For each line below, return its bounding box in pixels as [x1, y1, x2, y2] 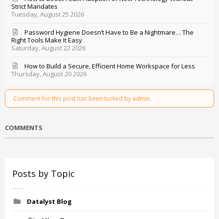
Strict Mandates [11, 2, 58, 11]
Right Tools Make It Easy [11, 36, 83, 45]
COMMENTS [5, 123, 43, 132]
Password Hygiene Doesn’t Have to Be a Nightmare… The [24, 28, 194, 37]
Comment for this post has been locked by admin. [13, 94, 152, 103]
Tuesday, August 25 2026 [11, 10, 85, 19]
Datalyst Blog [27, 197, 72, 206]
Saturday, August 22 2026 [11, 44, 86, 53]
